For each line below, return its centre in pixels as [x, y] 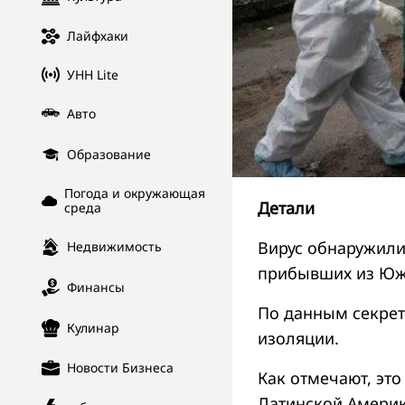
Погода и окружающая [134, 193]
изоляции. [298, 338]
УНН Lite [93, 74]
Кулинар [93, 328]
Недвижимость [114, 247]
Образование [109, 155]
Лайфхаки [98, 36]
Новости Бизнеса [120, 368]
